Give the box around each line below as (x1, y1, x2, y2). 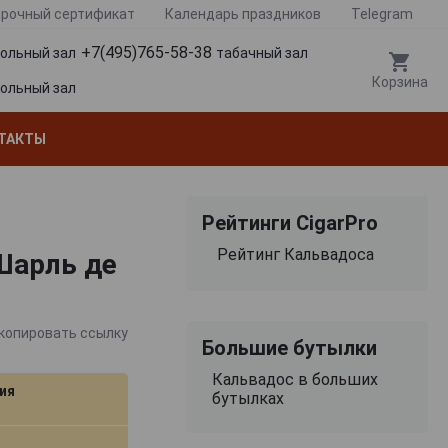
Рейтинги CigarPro (201, 210, 378, 235)
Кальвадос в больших (211, 369, 378, 389)
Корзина (372, 74, 428, 91)
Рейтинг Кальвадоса (216, 244, 374, 264)
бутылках (211, 388, 284, 408)
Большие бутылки (201, 335, 377, 360)
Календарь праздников (165, 6, 321, 22)
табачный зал (216, 45, 308, 62)
